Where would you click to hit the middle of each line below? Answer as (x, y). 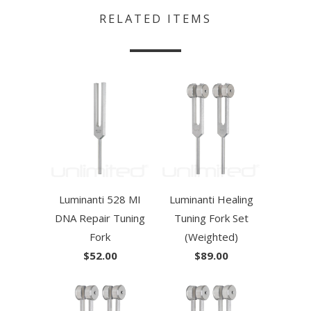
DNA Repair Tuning (100, 218)
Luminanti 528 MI (100, 200)
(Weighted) (211, 237)
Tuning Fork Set (211, 218)
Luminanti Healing (211, 200)
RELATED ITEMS (155, 19)
